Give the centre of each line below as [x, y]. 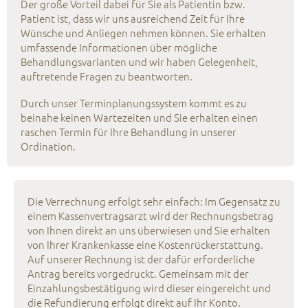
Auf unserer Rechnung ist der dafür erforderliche [141, 259]
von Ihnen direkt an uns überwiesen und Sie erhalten [149, 230]
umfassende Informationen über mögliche [119, 47]
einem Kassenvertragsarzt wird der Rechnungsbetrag [151, 216]
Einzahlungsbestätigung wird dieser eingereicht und [149, 288]
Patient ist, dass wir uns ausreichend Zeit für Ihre [133, 19]
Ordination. [48, 146]
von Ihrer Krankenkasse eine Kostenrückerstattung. [145, 245]
